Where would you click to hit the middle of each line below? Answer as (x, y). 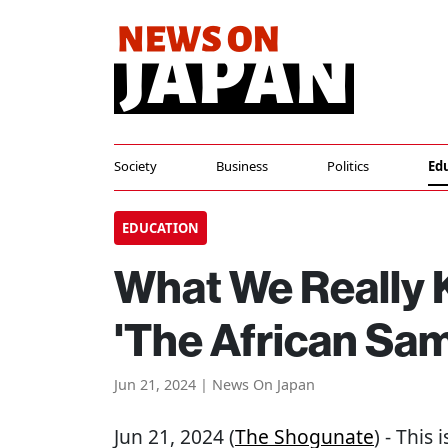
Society (135, 166)
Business (241, 166)
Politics (347, 166)
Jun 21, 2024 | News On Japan (214, 384)
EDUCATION (160, 228)
